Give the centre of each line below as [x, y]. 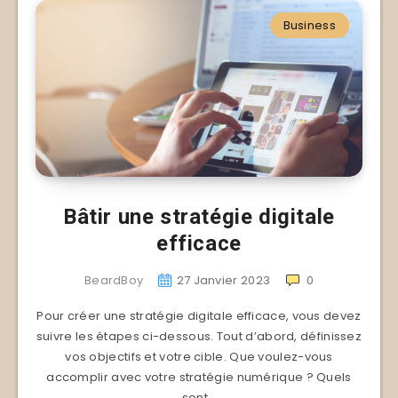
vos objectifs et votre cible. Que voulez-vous [199, 356]
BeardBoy [114, 280]
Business [309, 25]
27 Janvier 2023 [223, 280]
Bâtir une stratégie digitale [199, 216]
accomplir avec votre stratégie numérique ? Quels [199, 377]
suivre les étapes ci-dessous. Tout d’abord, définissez [199, 336]
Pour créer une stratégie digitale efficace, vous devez [199, 315]
